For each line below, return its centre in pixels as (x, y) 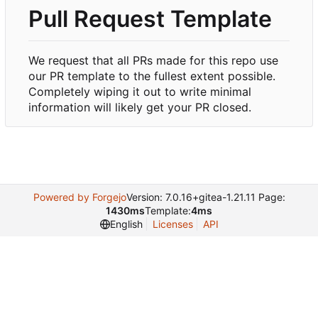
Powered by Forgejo (79, 197)
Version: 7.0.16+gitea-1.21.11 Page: (205, 197)
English (126, 224)
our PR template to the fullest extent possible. (152, 76)
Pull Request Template (150, 18)
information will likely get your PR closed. (140, 107)
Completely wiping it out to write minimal (140, 91)
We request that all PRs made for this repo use (153, 60)
